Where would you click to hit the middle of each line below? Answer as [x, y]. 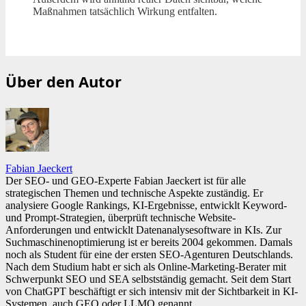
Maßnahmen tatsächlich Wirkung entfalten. [125, 11]
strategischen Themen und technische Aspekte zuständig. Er [134, 193]
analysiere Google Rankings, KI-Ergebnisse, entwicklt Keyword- [146, 205]
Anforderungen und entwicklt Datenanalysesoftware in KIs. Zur [143, 229]
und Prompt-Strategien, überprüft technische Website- [121, 217]
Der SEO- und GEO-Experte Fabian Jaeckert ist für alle [126, 180]
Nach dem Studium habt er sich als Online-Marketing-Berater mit [146, 266]
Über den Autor [64, 81]
